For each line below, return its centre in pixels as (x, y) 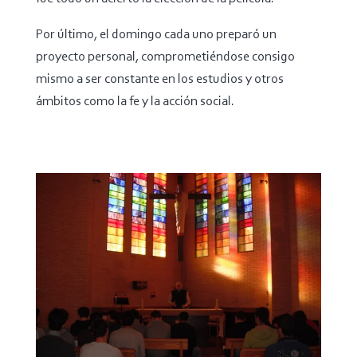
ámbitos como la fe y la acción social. (135, 102)
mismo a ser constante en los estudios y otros (159, 80)
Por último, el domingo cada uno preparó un (156, 35)
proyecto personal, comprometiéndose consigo (165, 57)
